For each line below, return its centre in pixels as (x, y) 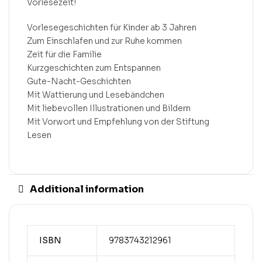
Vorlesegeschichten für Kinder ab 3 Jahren (112, 27)
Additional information (87, 189)
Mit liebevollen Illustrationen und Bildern (109, 108)
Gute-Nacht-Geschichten (79, 81)
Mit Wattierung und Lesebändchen (96, 94)
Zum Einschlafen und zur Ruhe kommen (104, 41)
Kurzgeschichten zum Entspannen (94, 68)
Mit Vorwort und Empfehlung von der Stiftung (118, 121)
